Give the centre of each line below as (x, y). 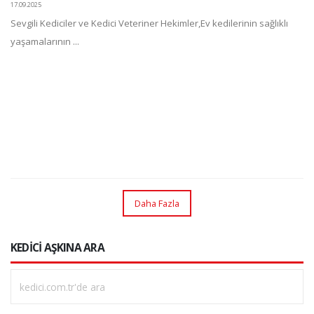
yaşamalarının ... (45, 41)
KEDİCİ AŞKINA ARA (57, 248)
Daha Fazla (157, 203)
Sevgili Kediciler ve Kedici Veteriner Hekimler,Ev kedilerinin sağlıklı (149, 23)
